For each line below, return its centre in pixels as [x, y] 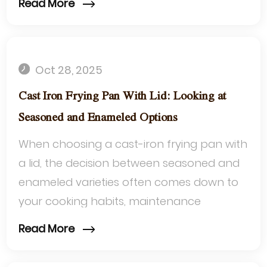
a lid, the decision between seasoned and [129, 163]
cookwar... [45, 14]
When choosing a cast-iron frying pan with [133, 144]
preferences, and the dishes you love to [124, 220]
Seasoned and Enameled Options [98, 117]
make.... [37, 239]
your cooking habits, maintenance [110, 201]
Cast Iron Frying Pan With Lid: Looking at [122, 96]
